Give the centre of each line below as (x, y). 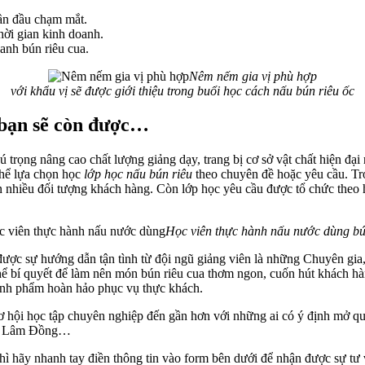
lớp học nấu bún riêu (138, 174)
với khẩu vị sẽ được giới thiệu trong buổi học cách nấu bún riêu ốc (182, 90)
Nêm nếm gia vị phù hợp (253, 76)
